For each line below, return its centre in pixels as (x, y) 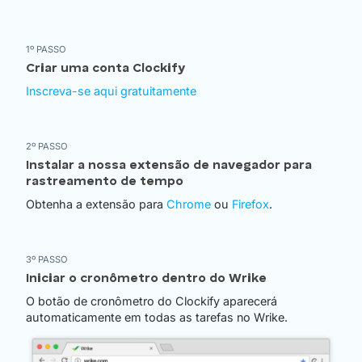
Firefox (250, 204)
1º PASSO (46, 50)
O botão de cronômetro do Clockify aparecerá (152, 301)
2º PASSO (47, 147)
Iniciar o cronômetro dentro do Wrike (146, 279)
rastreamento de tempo (105, 182)
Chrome (189, 204)
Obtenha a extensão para (96, 204)
